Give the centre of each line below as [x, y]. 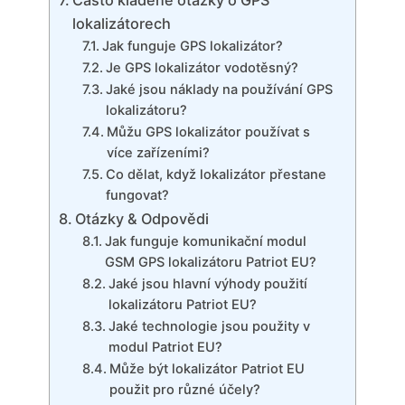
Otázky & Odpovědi [142, 219]
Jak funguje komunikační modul [205, 242]
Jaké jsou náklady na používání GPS [219, 90]
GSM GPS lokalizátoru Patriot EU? [210, 263]
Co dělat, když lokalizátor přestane [216, 175]
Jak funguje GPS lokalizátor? [192, 47]
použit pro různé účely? [184, 390]
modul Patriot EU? [165, 348]
